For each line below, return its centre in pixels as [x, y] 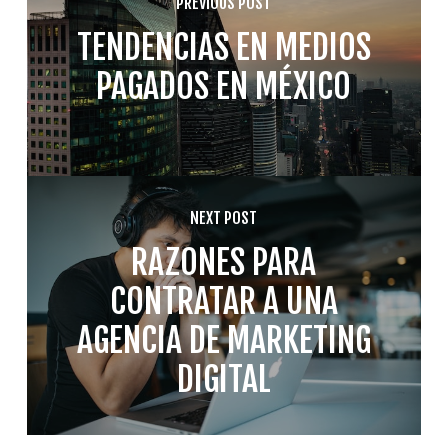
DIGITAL [223, 379]
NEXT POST [224, 218]
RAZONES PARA [224, 262]
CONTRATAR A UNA [223, 301]
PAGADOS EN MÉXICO [224, 85]
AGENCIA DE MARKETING [223, 340]
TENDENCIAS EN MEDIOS [223, 46]
